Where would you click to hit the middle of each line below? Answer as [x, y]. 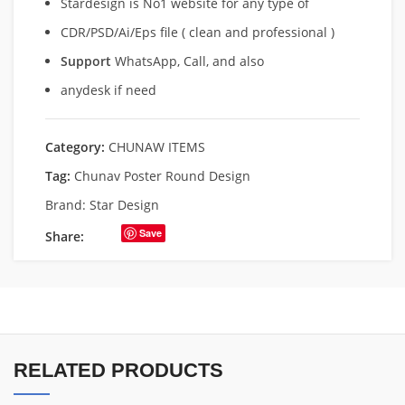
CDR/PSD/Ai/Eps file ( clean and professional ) [198, 32]
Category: [75, 146]
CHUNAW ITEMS [157, 146]
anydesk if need [108, 89]
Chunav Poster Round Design [162, 175]
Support [86, 61]
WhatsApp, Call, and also [188, 61]
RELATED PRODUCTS [118, 370]
